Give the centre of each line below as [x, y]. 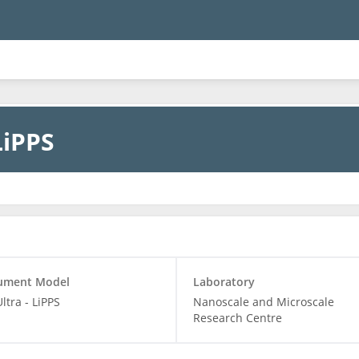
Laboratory [224, 282]
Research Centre [237, 318]
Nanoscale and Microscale [263, 302]
